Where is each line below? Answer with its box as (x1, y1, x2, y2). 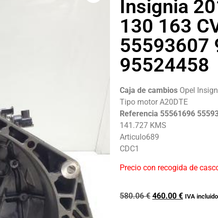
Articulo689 (120, 132, 159, 142)
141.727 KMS (120, 121, 166, 130)
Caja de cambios (120, 86, 180, 95)
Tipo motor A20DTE (120, 97, 188, 107)
